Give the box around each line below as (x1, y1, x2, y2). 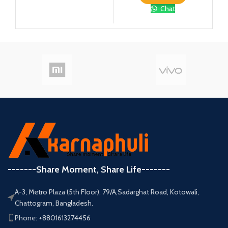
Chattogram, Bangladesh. (15, 198, 94, 208)
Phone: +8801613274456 (15, 213, 91, 222)
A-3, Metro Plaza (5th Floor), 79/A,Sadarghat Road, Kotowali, (15, 187, 199, 196)
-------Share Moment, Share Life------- (8, 163, 170, 175)
